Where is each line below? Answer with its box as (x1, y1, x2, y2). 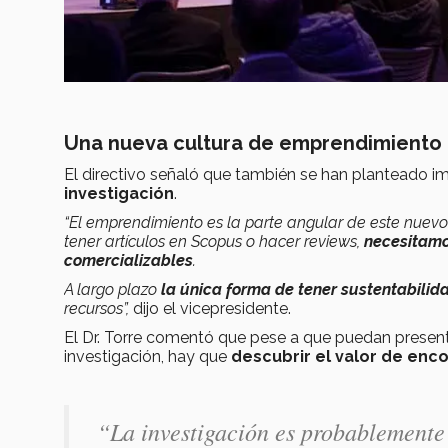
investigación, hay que (64, 346, 227, 366)
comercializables (64, 250, 193, 270)
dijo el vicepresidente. (129, 298, 291, 318)
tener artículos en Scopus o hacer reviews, (64, 231, 364, 251)
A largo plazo (64, 279, 157, 299)
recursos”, (64, 298, 129, 318)
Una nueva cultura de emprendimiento (64, 130, 442, 155)
